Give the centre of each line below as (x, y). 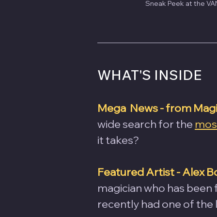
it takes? (118, 140)
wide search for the (146, 124)
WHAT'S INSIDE (149, 75)
